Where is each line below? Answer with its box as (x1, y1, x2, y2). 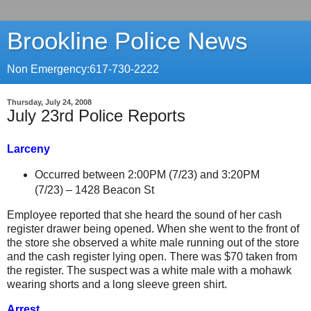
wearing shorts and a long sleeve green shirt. (7, 278, 227, 291)
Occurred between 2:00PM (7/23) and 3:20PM (34, 168, 260, 180)
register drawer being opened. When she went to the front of (7, 223, 299, 235)
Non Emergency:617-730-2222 (7, 63, 159, 75)
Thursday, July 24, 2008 (7, 98, 92, 106)
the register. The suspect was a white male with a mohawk (7, 264, 292, 277)
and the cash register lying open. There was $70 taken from (7, 251, 297, 263)
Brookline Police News (7, 28, 248, 54)
